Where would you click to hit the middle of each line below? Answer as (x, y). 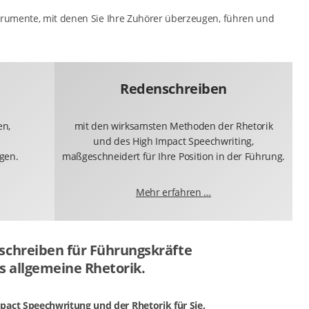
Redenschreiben (173, 89)
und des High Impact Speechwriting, (173, 141)
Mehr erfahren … (173, 192)
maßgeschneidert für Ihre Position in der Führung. (173, 156)
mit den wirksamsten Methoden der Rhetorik (173, 126)
